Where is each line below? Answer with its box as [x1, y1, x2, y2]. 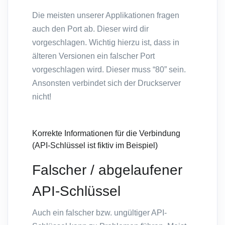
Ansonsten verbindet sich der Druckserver [32, 79, 181, 88]
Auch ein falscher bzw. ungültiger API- [32, 208, 167, 217]
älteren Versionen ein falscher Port [32, 52, 155, 61]
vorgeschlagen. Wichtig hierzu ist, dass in [32, 38, 179, 47]
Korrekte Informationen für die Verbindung [32, 129, 180, 138]
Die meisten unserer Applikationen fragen [32, 11, 179, 20]
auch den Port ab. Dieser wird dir [32, 25, 149, 34]
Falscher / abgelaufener [32, 162, 182, 178]
